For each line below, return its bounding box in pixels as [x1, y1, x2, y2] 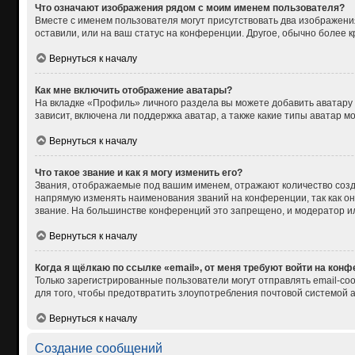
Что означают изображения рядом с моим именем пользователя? [34, 2, 345, 13]
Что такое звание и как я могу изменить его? [34, 166, 242, 178]
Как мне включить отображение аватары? [34, 84, 232, 96]
